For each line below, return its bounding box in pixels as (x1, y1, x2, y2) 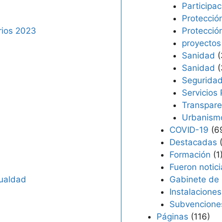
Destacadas (169, 137, 217, 147)
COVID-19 (169, 125, 209, 135)
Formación (169, 150, 211, 160)
